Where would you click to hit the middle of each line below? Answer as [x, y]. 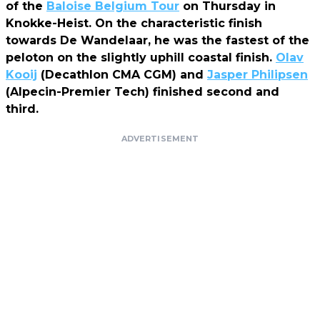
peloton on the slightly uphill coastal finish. [141, 57]
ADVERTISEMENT [160, 138]
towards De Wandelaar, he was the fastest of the [157, 40]
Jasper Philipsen [257, 74]
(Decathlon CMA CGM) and [122, 74]
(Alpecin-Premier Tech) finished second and [142, 91]
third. [22, 109]
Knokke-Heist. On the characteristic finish [134, 23]
